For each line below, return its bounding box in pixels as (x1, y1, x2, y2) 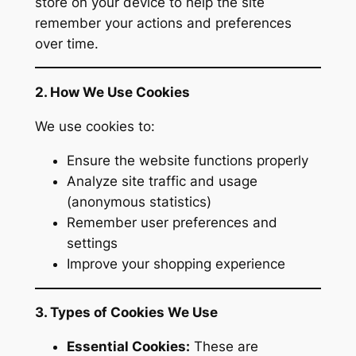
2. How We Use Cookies (34, 84, 190, 101)
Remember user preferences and (66, 214, 277, 230)
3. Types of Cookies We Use (34, 304, 218, 321)
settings (66, 234, 118, 251)
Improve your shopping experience (66, 255, 285, 272)
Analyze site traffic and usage (66, 172, 257, 189)
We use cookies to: (34, 118, 155, 135)
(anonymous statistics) (66, 193, 211, 210)
